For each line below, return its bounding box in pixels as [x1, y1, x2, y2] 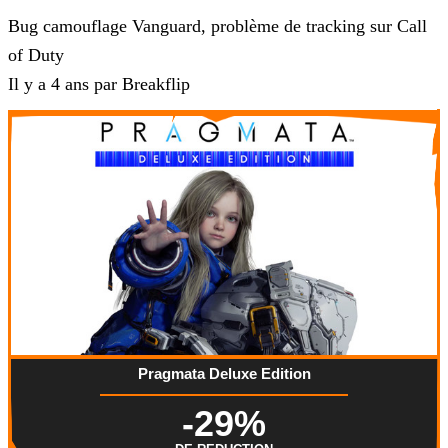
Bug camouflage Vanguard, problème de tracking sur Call [8, 16, 427, 37]
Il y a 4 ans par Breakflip [8, 74, 190, 95]
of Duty [8, 45, 64, 66]
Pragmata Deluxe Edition [137, 365, 311, 383]
